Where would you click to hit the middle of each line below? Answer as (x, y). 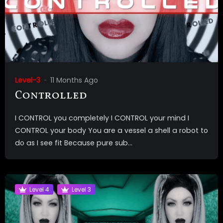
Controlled (51, 96)
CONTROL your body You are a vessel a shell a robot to (111, 131)
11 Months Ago (74, 80)
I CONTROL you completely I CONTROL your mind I (102, 118)
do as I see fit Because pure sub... (74, 143)
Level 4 (39, 189)
